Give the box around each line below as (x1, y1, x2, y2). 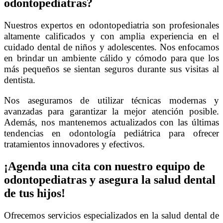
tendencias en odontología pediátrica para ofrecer (4, 128, 219, 139)
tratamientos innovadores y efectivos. (4, 139, 145, 150)
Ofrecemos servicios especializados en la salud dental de (4, 210, 219, 221)
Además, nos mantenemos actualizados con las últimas (4, 117, 219, 128)
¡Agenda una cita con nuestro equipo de (4, 160, 205, 173)
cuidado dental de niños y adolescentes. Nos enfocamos (4, 41, 219, 52)
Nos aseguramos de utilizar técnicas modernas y (4, 95, 219, 106)
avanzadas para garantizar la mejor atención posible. (4, 106, 219, 117)
